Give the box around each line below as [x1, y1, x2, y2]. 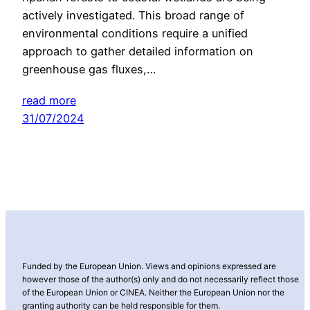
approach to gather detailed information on [22, 44, 253, 58]
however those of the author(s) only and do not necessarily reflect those [22, 273, 299, 284]
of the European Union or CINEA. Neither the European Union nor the [22, 286, 284, 298]
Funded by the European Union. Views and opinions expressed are [22, 260, 276, 271]
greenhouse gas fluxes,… [22, 62, 156, 76]
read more [22, 93, 76, 108]
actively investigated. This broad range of [22, 8, 244, 22]
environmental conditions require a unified [22, 26, 248, 40]
